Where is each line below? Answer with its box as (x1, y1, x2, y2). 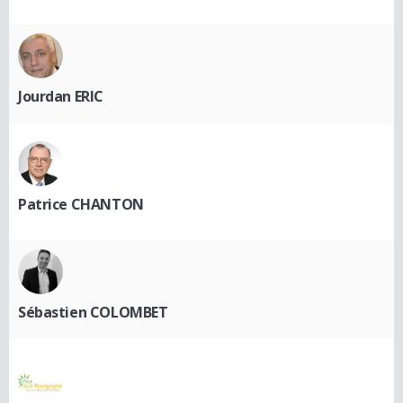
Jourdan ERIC (18, 85, 103, 106)
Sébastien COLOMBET (18, 301, 168, 322)
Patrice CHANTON (18, 193, 144, 214)
